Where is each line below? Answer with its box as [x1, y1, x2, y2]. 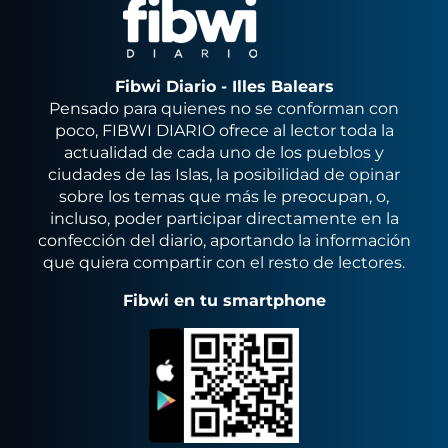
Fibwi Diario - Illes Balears [114, 77, 334, 96]
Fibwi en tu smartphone [122, 291, 326, 310]
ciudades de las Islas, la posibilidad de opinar [48, 165, 400, 184]
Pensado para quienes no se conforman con [49, 99, 399, 118]
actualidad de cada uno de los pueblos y [64, 143, 384, 162]
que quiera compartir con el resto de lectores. [43, 253, 405, 272]
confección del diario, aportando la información [37, 231, 411, 250]
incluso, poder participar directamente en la [49, 209, 399, 228]
